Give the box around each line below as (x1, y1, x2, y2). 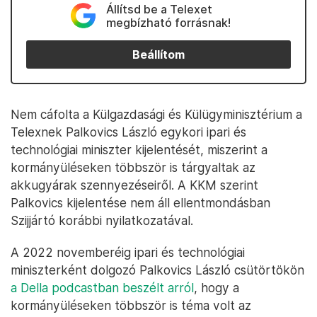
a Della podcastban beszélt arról (11, 280, 194, 295)
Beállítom (132, 47, 185, 62)
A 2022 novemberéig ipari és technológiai (11, 245, 245, 260)
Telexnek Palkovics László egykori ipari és (11, 125, 246, 139)
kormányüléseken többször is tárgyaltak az (11, 160, 255, 175)
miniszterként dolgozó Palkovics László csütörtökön (11, 263, 304, 277)
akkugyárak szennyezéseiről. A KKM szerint (11, 178, 258, 192)
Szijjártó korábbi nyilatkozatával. (11, 213, 193, 228)
